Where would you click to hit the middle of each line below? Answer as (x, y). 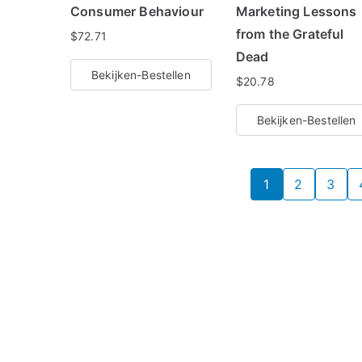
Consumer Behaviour (137, 11)
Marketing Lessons (296, 11)
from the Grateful (290, 34)
